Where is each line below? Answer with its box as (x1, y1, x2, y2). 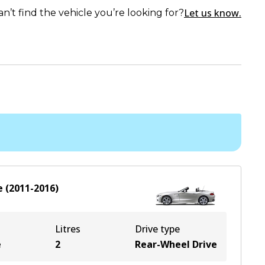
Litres (55, 222, 81, 235)
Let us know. (184, 7, 241, 20)
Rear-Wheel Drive (135, 238, 217, 251)
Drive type (135, 222, 180, 235)
